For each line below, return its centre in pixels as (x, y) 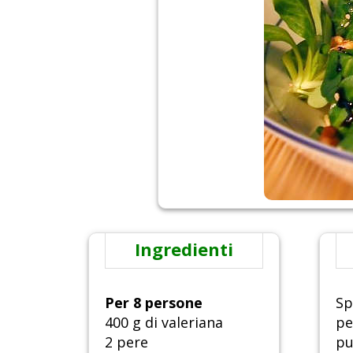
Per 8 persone (154, 303)
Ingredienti (184, 249)
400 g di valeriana (164, 323)
